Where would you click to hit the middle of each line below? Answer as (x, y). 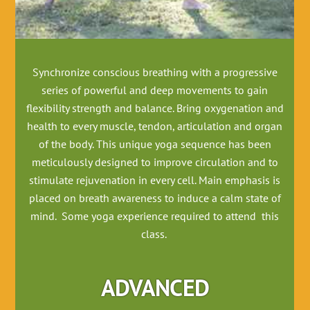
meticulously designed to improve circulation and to (155, 162)
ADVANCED (155, 288)
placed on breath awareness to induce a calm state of (155, 198)
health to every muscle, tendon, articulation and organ (155, 126)
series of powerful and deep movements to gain (155, 90)
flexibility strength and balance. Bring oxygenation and (155, 108)
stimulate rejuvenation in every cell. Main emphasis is (155, 180)
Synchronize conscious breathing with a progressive (155, 72)
